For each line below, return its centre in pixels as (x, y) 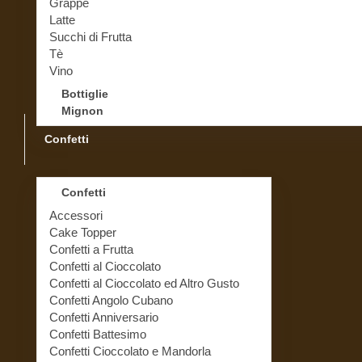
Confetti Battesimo (98, 334)
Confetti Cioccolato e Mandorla (130, 351)
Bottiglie (85, 93)
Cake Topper (83, 232)
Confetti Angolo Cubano (111, 300)
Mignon (82, 110)
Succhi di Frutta (90, 36)
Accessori (76, 215)
